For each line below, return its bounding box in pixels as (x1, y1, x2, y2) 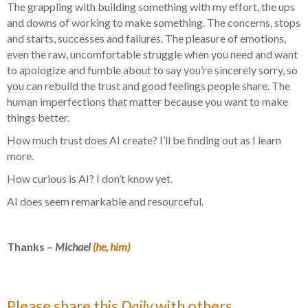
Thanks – (7, 240, 55, 254)
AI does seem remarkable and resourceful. (7, 195, 203, 208)
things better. (7, 111, 69, 124)
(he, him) (93, 240, 130, 254)
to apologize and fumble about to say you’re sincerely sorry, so (7, 63, 298, 77)
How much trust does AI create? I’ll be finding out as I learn (7, 133, 281, 147)
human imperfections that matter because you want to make (7, 95, 288, 109)
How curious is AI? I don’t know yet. (7, 172, 173, 186)
